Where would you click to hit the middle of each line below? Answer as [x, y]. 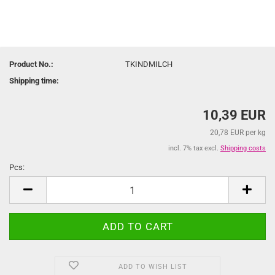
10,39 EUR [234, 115]
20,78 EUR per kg [238, 133]
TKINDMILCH [149, 64]
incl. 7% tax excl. [194, 148]
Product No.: [31, 64]
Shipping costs [243, 148]
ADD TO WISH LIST [153, 267]
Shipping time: [34, 80]
